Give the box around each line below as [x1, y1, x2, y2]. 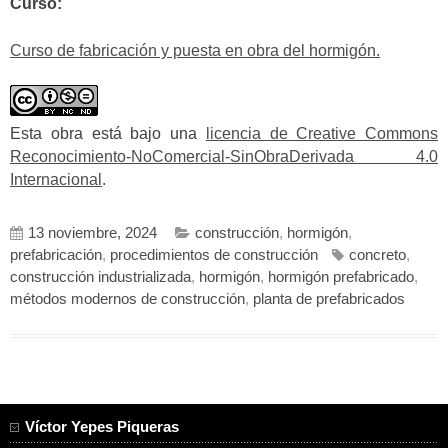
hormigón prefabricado [268, 268, 414, 285]
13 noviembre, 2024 [28, 224, 157, 241]
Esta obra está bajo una [10, 125, 206, 143]
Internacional [10, 171, 102, 189]
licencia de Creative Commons [205, 125, 438, 143]
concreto [349, 246, 406, 263]
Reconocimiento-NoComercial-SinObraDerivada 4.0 [10, 148, 438, 166]
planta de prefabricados [253, 290, 405, 307]
